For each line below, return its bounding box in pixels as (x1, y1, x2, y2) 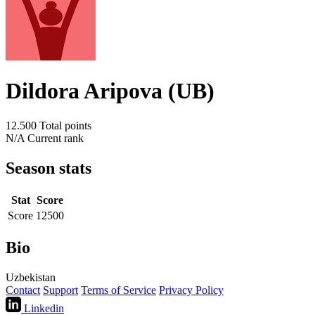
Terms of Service (81, 283, 156, 296)
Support (43, 283, 78, 296)
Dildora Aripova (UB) (6, 78, 214, 104)
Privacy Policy (159, 283, 224, 296)
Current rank (27, 131, 84, 144)
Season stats (6, 158, 91, 177)
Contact (6, 283, 40, 296)
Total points (39, 119, 91, 131)
